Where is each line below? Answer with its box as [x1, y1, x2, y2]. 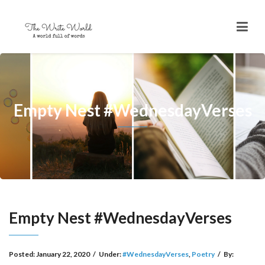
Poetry [192, 250, 215, 258]
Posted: [9, 250, 36, 258]
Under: [99, 250, 122, 258]
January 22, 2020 [36, 250, 90, 258]
